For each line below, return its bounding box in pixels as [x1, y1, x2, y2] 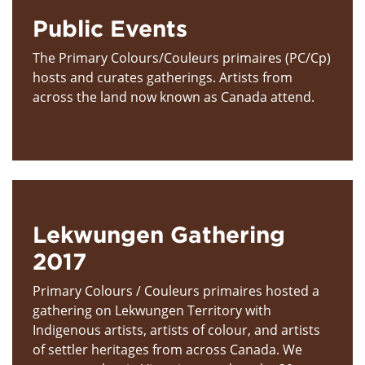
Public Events [33, 15, 187, 41]
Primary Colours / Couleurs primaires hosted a [33, 281, 319, 300]
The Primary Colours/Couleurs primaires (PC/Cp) [33, 48, 331, 67]
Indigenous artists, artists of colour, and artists [33, 320, 320, 339]
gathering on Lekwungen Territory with [33, 301, 271, 319]
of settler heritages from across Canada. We [33, 340, 302, 358]
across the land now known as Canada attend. [33, 87, 314, 106]
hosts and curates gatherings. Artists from [33, 68, 292, 86]
